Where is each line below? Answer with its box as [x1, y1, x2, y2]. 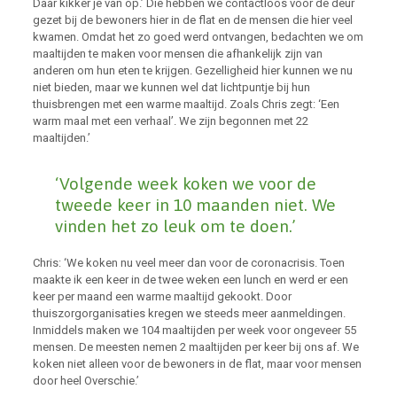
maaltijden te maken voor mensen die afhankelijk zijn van [32, 47, 323, 60]
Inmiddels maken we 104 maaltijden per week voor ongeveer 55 [32, 323, 356, 337]
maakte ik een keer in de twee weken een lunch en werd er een [32, 273, 348, 286]
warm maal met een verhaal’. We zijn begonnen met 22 [32, 114, 308, 128]
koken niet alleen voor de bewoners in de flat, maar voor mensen [32, 357, 362, 370]
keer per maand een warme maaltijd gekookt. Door [32, 290, 292, 303]
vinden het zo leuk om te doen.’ [54, 216, 296, 236]
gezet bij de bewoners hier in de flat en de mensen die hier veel [32, 13, 353, 27]
